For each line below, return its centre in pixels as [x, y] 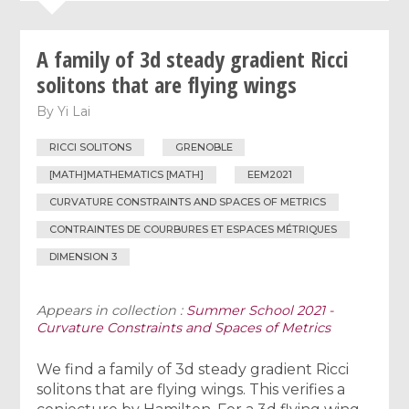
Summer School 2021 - [260, 310]
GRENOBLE [204, 147]
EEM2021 [269, 175]
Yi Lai [74, 111]
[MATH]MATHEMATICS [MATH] [127, 175]
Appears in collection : [112, 310]
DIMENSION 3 [84, 256]
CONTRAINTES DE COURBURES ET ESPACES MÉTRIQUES [194, 229]
